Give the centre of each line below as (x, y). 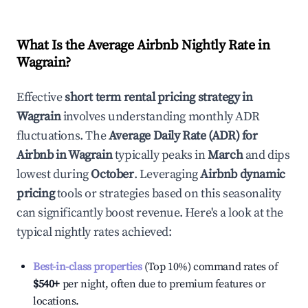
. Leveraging (166, 174)
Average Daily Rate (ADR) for (183, 136)
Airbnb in (42, 155)
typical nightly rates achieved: (94, 232)
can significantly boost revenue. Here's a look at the (150, 213)
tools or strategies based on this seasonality (168, 194)
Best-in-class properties (88, 267)
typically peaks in (159, 155)
